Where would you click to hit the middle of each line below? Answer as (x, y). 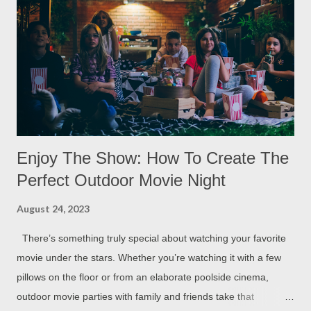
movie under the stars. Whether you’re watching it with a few (149, 257)
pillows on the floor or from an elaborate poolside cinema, (143, 277)
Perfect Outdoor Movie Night (121, 180)
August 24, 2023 (53, 208)
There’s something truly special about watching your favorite (151, 238)
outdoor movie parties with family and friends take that (135, 296)
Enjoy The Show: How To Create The (153, 158)
